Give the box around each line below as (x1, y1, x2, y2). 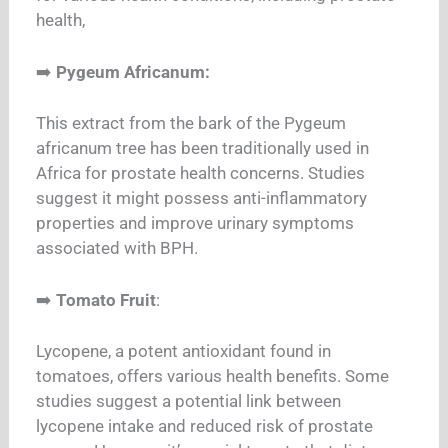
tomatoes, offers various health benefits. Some (36, 366, 390, 387)
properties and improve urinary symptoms (36, 213, 355, 234)
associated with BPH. (36, 238, 203, 259)
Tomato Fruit (56, 289, 157, 310)
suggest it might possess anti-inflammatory (36, 188, 368, 209)
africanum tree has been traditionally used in (36, 138, 370, 159)
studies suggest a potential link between (36, 391, 342, 412)
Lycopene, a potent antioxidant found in (36, 341, 332, 362)
